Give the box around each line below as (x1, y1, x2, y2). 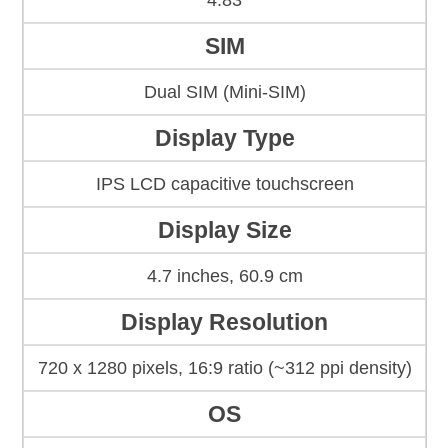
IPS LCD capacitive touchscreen (95, 174, 354, 195)
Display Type (154, 125, 295, 152)
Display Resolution (121, 309, 328, 336)
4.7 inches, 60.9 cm (146, 266, 303, 287)
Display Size (157, 217, 292, 244)
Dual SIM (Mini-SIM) (143, 82, 306, 103)
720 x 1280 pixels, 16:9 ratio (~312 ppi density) (37, 358, 412, 379)
